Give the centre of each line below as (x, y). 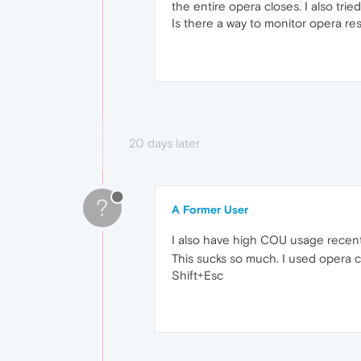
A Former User (210, 209)
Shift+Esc (197, 275)
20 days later (164, 143)
